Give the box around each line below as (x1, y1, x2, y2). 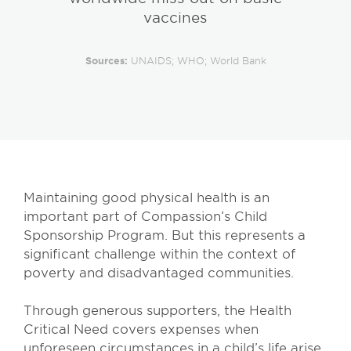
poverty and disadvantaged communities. (24, 264, 294, 280)
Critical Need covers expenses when (24, 320, 259, 337)
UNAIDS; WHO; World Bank (127, 54, 266, 67)
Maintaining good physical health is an (24, 189, 270, 205)
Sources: (85, 54, 128, 67)
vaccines (143, 9, 208, 27)
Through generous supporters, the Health (24, 302, 291, 318)
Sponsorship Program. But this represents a (24, 226, 306, 243)
